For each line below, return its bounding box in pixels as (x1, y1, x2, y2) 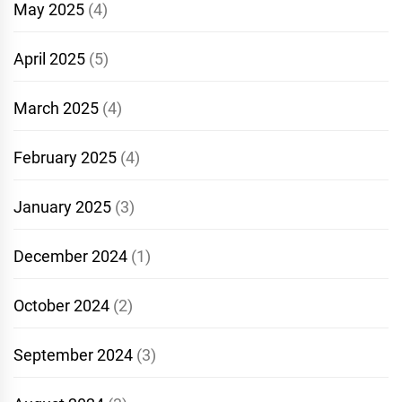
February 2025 (13, 147, 117, 167)
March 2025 (13, 98, 99, 118)
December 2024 (13, 246, 127, 266)
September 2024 (13, 345, 133, 364)
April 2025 (13, 48, 85, 68)
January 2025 (13, 197, 111, 216)
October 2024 (13, 295, 109, 315)
